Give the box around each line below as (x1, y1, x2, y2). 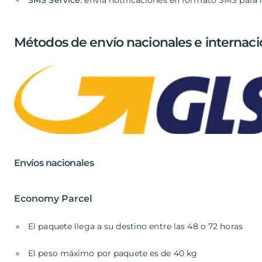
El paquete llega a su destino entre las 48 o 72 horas (28, 221, 246, 232)
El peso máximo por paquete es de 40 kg (28, 248, 200, 259)
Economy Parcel (14, 193, 92, 205)
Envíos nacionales (14, 157, 94, 169)
